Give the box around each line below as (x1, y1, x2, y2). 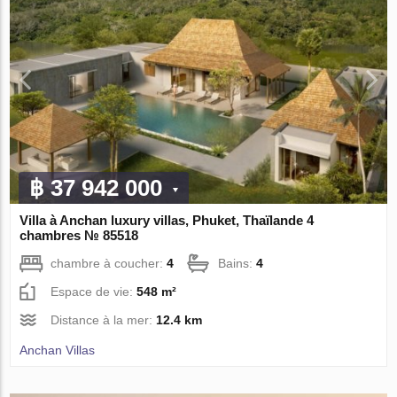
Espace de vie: (51, 284, 137, 300)
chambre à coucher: (51, 256, 167, 271)
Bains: (218, 256, 257, 271)
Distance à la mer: (51, 313, 157, 328)
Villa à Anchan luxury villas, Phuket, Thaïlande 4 (19, 213, 315, 229)
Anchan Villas (19, 343, 96, 358)
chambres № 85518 (19, 228, 139, 244)
